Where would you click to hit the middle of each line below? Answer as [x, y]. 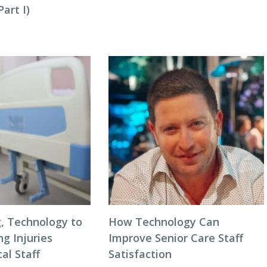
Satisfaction [140, 254]
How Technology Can [164, 222]
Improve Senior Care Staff [176, 238]
